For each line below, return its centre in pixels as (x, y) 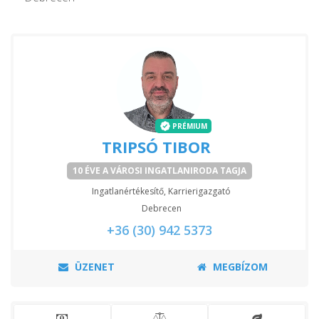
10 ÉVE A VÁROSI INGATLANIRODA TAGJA (159, 170)
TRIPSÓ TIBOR (156, 146)
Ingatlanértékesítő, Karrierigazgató (161, 191)
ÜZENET (93, 266)
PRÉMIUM (190, 126)
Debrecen (161, 208)
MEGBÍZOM (239, 266)
